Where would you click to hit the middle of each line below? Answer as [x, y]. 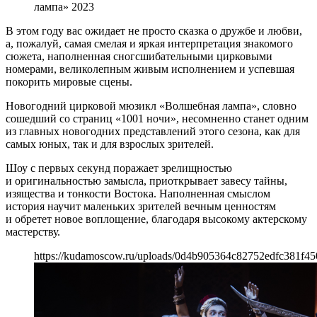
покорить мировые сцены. [69, 81]
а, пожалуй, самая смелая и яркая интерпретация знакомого [149, 43]
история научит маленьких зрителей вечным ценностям [141, 206]
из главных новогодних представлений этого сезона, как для [153, 131]
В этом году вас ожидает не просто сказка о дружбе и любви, [154, 30]
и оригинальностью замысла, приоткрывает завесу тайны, [146, 180]
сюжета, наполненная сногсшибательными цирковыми [139, 56]
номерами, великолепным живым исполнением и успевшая [150, 69]
